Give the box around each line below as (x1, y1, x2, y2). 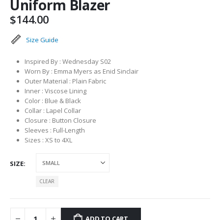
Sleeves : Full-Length (24, 125, 85, 135)
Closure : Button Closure (24, 115, 96, 125)
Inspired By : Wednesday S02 (24, 56, 111, 66)
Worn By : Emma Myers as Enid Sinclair (24, 66, 138, 76)
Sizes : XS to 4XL (24, 135, 72, 144)
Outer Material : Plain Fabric (24, 76, 106, 85)
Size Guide (26, 35, 58, 44)
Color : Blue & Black (24, 96, 81, 105)
